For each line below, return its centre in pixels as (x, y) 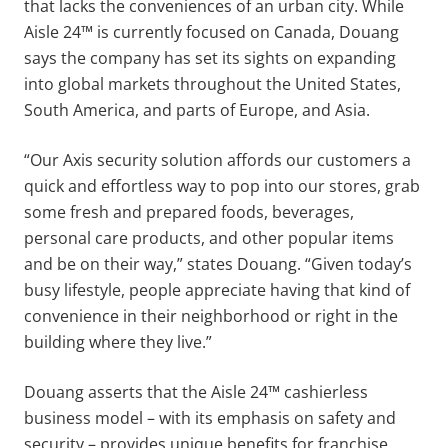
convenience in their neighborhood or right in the (211, 315)
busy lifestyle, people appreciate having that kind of (217, 289)
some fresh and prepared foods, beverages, (189, 211)
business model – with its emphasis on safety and (210, 417)
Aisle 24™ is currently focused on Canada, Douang (211, 31)
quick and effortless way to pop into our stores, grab (222, 185)
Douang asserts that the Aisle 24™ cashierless (196, 391)
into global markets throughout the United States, (212, 83)
